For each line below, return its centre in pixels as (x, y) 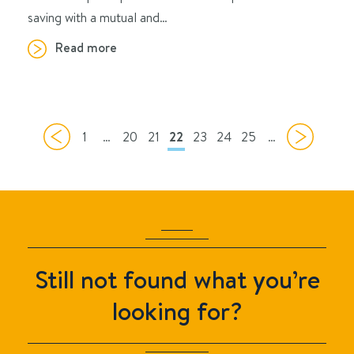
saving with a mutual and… (98, 17)
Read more (86, 48)
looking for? (177, 311)
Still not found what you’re (177, 279)
